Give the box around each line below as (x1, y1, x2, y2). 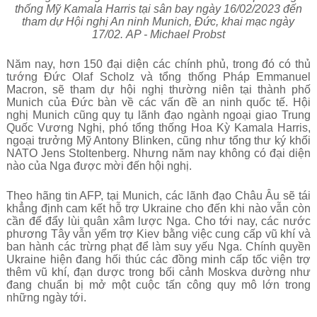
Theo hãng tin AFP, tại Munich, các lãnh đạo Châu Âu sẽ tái (6, 190, 311, 202)
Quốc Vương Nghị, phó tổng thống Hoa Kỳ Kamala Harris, (6, 122, 311, 134)
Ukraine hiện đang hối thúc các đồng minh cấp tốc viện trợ (6, 253, 311, 265)
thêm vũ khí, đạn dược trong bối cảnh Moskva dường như (6, 266, 311, 278)
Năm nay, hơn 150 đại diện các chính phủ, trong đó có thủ (6, 58, 311, 70)
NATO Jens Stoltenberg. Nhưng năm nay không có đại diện (6, 147, 311, 159)
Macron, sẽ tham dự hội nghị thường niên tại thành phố (6, 83, 311, 96)
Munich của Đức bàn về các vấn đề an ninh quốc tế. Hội (6, 96, 311, 108)
